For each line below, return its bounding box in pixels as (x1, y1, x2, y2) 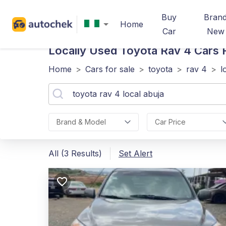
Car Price (154, 118, 186, 126)
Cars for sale (85, 64, 135, 74)
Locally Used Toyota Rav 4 (48, 44, 191, 57)
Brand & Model (56, 118, 106, 126)
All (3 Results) (48, 148, 102, 158)
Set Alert (119, 148, 152, 158)
